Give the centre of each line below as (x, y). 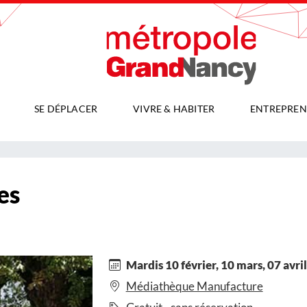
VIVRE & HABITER (174, 109)
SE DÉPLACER (66, 109)
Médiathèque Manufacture (194, 286)
